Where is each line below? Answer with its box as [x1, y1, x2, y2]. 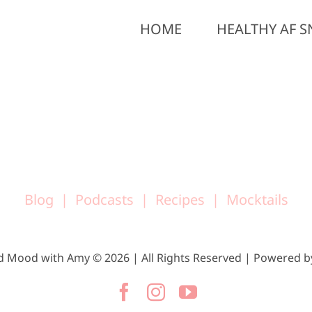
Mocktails [226, 190, 288, 209]
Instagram [164, 282, 237, 300]
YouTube [196, 282, 263, 300]
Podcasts [75, 190, 134, 209]
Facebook [132, 282, 203, 300]
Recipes [155, 190, 205, 209]
